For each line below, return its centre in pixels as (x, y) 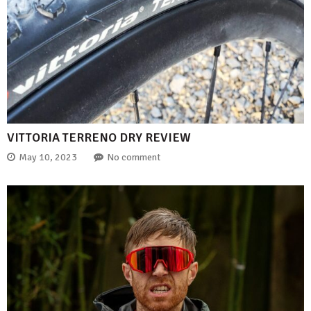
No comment (134, 157)
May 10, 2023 (48, 157)
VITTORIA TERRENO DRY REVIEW (99, 138)
